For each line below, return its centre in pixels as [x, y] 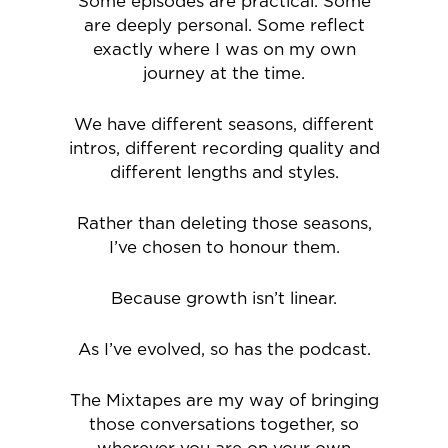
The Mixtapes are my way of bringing [224, 401]
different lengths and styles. [224, 173]
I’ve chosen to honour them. [224, 248]
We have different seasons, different [224, 125]
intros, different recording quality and [224, 149]
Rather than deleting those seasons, [224, 224]
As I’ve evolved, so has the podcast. [224, 350]
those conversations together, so [224, 425]
